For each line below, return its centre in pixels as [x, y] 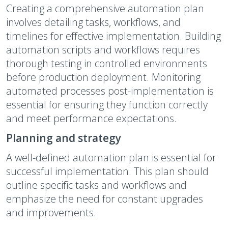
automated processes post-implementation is [110, 91]
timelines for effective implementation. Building [113, 36]
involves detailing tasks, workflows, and [93, 22]
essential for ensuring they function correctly [107, 105]
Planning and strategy [64, 138]
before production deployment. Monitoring [103, 77]
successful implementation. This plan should [107, 171]
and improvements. [51, 212]
